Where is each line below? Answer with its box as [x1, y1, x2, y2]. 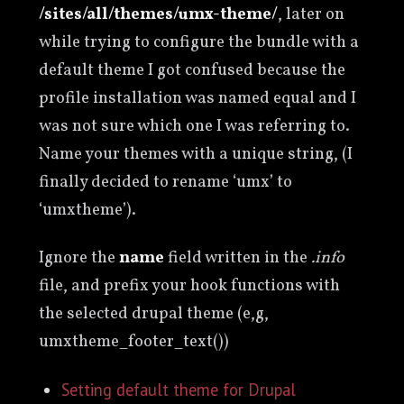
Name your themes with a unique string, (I [38, 142, 353, 167]
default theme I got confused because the [38, 59, 345, 83]
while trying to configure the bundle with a [38, 31, 359, 55]
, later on [277, 3, 344, 27]
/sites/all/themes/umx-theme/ [38, 3, 278, 27]
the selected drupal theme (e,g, [38, 302, 269, 326]
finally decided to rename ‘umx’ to [38, 170, 292, 195]
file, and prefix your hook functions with [38, 274, 340, 298]
